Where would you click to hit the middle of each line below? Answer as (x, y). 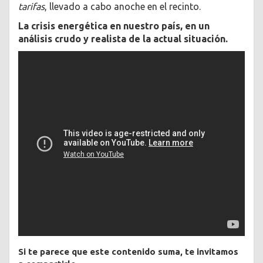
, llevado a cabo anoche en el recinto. (123, 7)
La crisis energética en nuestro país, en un (114, 26)
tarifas (31, 7)
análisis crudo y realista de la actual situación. (123, 38)
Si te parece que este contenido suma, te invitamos (128, 251)
